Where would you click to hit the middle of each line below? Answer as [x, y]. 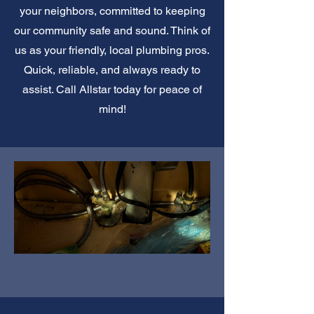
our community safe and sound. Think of [112, 30]
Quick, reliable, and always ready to [112, 69]
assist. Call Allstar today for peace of [112, 89]
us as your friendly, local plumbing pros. [112, 50]
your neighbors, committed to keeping [112, 11]
